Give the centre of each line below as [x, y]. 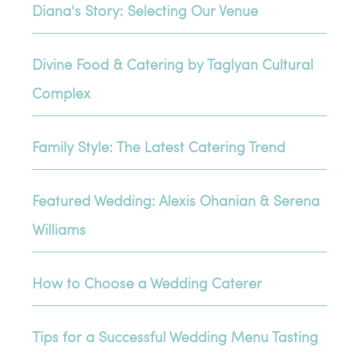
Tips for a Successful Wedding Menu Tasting [175, 336]
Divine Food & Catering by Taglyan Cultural [173, 64]
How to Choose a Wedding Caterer [147, 282]
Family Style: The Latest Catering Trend [159, 146]
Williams [59, 229]
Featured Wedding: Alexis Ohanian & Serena [176, 200]
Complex [62, 93]
